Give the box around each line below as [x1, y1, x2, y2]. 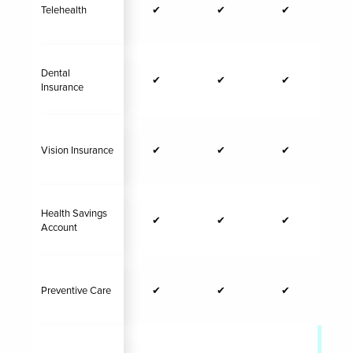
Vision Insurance [41, 145, 113, 156]
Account [41, 222, 77, 233]
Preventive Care [41, 285, 111, 296]
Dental [41, 68, 70, 79]
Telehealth [41, 5, 87, 16]
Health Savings [41, 208, 107, 219]
